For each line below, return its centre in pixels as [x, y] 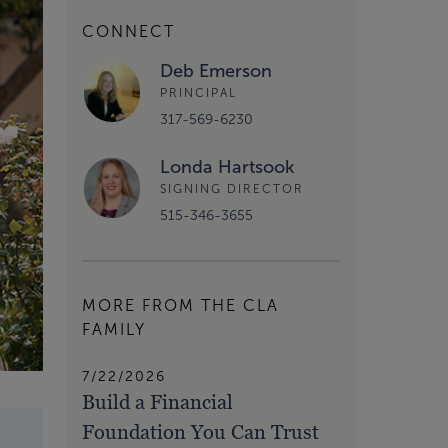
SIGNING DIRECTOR [232, 189]
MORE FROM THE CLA [180, 305]
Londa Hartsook [227, 166]
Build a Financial [157, 401]
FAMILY [114, 329]
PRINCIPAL [198, 93]
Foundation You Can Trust [200, 431]
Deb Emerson [216, 70]
